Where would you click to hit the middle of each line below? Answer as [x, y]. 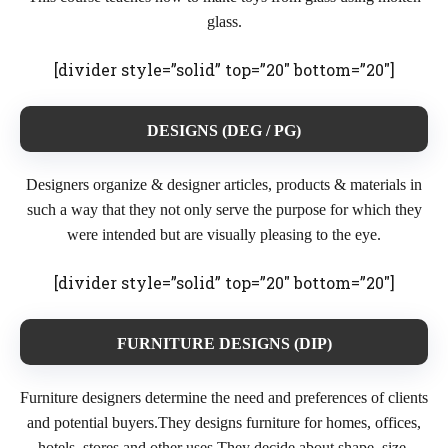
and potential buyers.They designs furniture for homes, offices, [224, 422]
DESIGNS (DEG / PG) [224, 130]
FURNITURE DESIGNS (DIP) [224, 343]
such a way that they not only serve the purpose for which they [224, 209]
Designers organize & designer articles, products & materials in [224, 184]
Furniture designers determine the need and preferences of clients [224, 397]
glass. [224, 21]
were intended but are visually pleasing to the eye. [224, 234]
